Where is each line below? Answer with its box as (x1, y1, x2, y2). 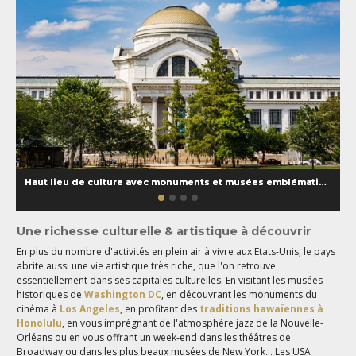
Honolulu (17, 316, 63, 331)
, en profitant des (120, 302, 200, 316)
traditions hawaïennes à (199, 302, 324, 316)
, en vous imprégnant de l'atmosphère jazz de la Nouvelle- (62, 316, 324, 331)
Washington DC (84, 288, 162, 302)
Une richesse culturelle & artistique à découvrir (17, 224, 312, 239)
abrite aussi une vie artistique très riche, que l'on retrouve (17, 259, 277, 273)
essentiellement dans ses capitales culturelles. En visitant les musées (17, 273, 323, 288)
